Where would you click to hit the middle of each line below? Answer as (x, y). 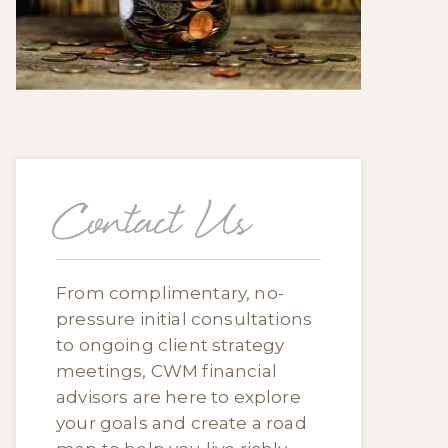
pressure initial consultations (184, 319)
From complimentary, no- (170, 293)
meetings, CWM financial (166, 371)
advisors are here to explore (178, 397)
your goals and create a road (181, 423)
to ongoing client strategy (170, 345)
